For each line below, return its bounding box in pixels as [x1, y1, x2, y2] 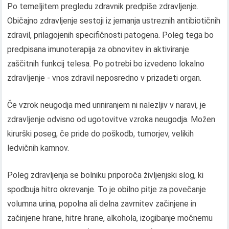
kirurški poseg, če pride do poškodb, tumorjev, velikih [7, 129, 194, 139]
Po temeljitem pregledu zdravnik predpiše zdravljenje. [7, 2, 199, 12]
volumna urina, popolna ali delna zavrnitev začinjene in [7, 199, 197, 209]
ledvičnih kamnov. [7, 143, 70, 153]
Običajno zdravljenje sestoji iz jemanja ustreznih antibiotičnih [7, 16, 221, 26]
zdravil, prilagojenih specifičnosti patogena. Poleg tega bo [7, 30, 214, 40]
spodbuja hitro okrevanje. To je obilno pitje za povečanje [7, 185, 207, 195]
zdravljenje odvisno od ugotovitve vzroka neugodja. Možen [7, 114, 216, 125]
